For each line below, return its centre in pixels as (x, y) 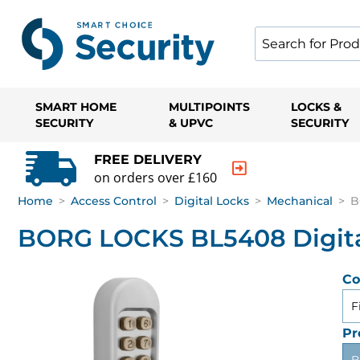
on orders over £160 (155, 177)
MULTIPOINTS (209, 107)
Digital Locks (212, 201)
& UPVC (190, 123)
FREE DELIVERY (148, 159)
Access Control (114, 201)
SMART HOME (76, 107)
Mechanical (300, 201)
